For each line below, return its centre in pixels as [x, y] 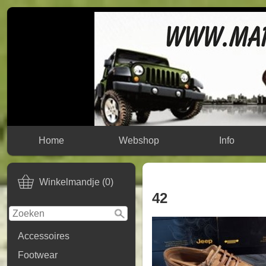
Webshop [139, 140]
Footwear [38, 255]
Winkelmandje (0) [76, 182]
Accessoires [44, 236]
